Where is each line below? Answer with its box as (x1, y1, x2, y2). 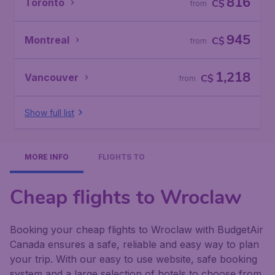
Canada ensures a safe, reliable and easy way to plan (10, 238, 259, 250)
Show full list (25, 107, 74, 118)
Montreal (25, 34, 69, 46)
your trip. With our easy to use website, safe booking (10, 253, 257, 265)
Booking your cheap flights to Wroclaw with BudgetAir (10, 223, 263, 236)
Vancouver (25, 71, 79, 83)
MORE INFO (25, 152, 69, 161)
